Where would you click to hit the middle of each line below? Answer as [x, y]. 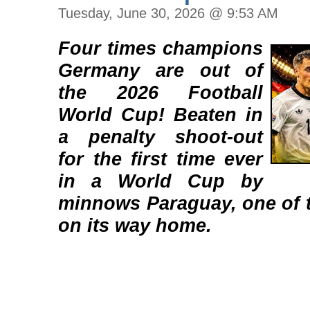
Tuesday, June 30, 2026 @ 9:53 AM [168, 13]
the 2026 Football [161, 92]
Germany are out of [161, 70]
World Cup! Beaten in [161, 115]
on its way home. [135, 225]
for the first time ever [161, 159]
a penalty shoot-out [161, 137]
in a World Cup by [161, 181]
